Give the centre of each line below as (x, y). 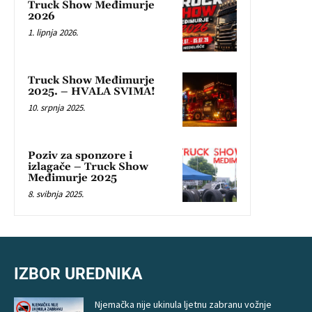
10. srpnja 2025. (56, 107)
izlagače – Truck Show (88, 166)
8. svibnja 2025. (56, 194)
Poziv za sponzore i (80, 155)
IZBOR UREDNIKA (78, 274)
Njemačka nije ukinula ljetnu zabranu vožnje (183, 304)
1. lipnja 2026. (53, 32)
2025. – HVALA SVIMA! (92, 91)
